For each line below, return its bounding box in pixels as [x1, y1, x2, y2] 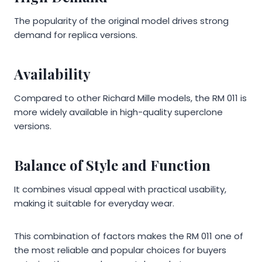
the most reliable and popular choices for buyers [14, 243, 226, 256]
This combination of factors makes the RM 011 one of [14, 229, 243, 242]
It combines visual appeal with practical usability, [14, 182, 226, 195]
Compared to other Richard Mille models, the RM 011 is [14, 91, 247, 104]
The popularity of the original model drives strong [14, 14, 229, 27]
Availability [14, 64, 91, 83]
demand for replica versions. [14, 28, 137, 41]
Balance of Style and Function [14, 155, 211, 174]
